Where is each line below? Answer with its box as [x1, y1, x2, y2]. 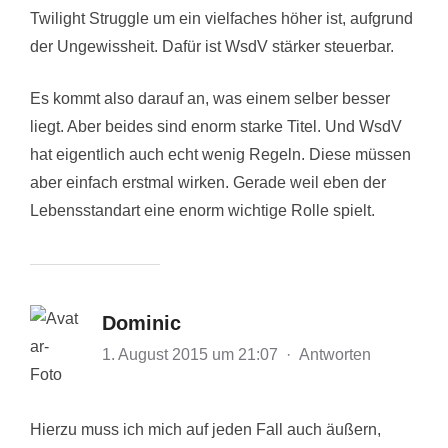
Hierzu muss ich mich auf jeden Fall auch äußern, [30, 420, 381, 438]
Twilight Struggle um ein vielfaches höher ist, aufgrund [30, 9, 413, 27]
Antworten [299, 345, 371, 363]
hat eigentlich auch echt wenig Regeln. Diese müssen [30, 145, 411, 163]
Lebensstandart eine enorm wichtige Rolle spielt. [30, 201, 375, 219]
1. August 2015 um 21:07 [102, 345, 282, 363]
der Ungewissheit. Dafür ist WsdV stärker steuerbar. [30, 37, 394, 55]
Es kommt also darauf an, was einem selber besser [30, 89, 390, 107]
